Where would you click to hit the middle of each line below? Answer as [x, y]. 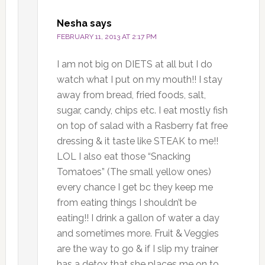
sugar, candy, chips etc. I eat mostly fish [142, 110]
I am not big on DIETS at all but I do [134, 64]
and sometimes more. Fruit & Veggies [138, 233]
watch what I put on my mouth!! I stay [139, 79]
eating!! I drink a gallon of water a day [138, 218]
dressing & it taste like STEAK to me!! [137, 141]
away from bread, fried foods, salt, [131, 95]
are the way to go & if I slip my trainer [137, 248]
